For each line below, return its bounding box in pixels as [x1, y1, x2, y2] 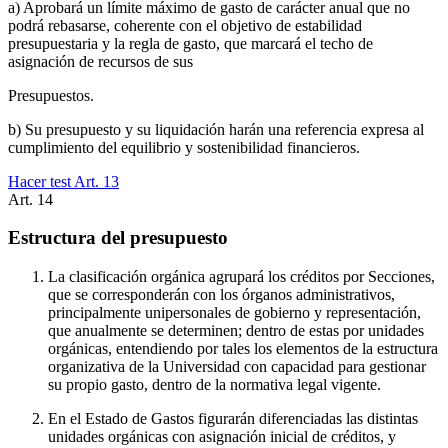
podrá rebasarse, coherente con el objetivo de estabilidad [8, 16, 362, 34]
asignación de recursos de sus [8, 52, 193, 70]
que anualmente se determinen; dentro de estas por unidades [48, 322, 424, 340]
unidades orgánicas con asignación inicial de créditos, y [48, 428, 396, 446]
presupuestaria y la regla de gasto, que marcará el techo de [8, 34, 373, 52]
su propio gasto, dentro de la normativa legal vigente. [48, 376, 381, 394]
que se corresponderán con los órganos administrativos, [48, 286, 395, 304]
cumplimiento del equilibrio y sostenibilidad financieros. [8, 138, 360, 156]
